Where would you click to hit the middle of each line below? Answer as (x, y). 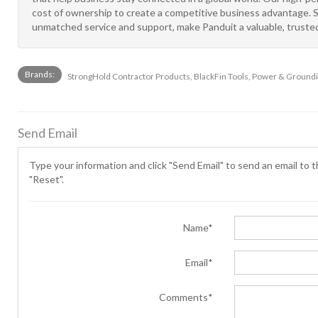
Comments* (186, 297)
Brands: (40, 74)
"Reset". (46, 179)
